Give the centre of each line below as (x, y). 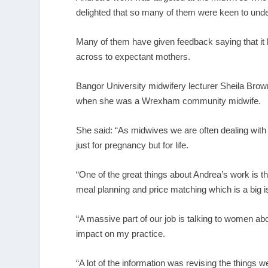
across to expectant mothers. (133, 56)
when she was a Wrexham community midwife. (169, 100)
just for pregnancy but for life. (133, 145)
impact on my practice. (121, 233)
